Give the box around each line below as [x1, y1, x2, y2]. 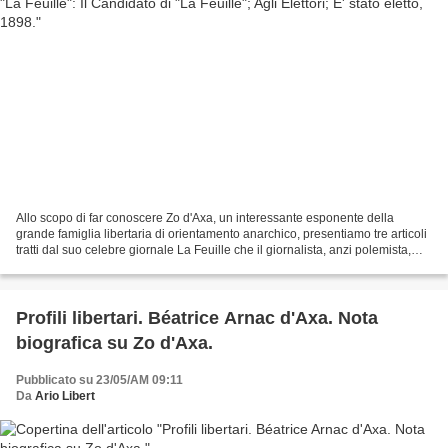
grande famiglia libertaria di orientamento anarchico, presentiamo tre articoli [16, 227, 427, 242]
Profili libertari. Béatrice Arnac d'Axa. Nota [16, 308, 378, 329]
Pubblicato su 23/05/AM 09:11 [16, 373, 183, 388]
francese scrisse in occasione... [16, 259, 185, 274]
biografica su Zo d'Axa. [16, 333, 213, 354]
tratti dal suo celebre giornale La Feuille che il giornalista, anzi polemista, [16, 243, 411, 258]
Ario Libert [35, 389, 95, 404]
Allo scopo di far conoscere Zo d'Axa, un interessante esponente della [16, 211, 394, 226]
